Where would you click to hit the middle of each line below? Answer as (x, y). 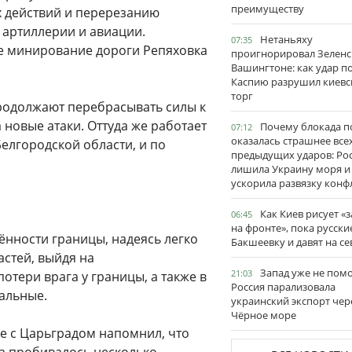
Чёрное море (264, 315)
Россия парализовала (283, 287)
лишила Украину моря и (291, 169)
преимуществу (268, 9)
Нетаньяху (286, 39)
